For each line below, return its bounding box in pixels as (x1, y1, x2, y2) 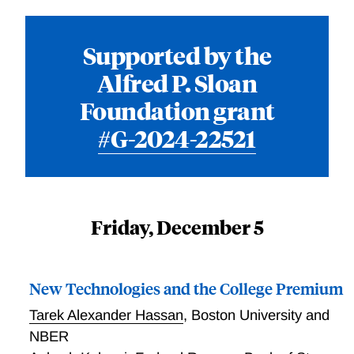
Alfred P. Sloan (96, 67, 258, 99)
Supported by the (82, 40, 272, 71)
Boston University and (190, 307, 330, 324)
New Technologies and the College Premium (28, 277, 343, 299)
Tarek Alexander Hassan (28, 307, 183, 324)
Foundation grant (79, 95, 275, 126)
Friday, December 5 (90, 214, 264, 240)
